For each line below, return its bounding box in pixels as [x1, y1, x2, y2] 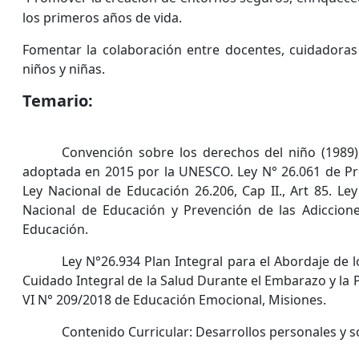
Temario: [22, 90, 93, 112]
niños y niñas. [22, 60, 105, 79]
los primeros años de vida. [22, 9, 182, 27]
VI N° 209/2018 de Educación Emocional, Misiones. [22, 291, 326, 309]
